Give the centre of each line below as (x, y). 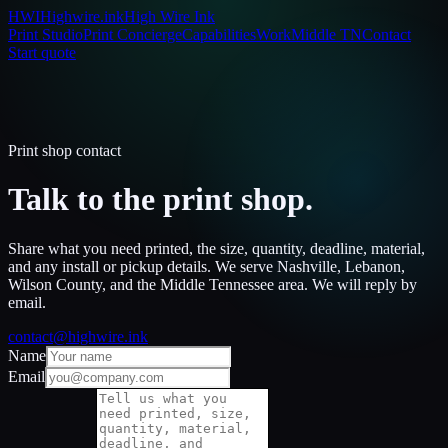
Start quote (42, 52)
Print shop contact (64, 150)
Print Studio (45, 34)
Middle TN (326, 34)
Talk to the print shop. (160, 199)
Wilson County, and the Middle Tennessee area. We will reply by (212, 284)
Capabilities (219, 34)
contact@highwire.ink (78, 336)
